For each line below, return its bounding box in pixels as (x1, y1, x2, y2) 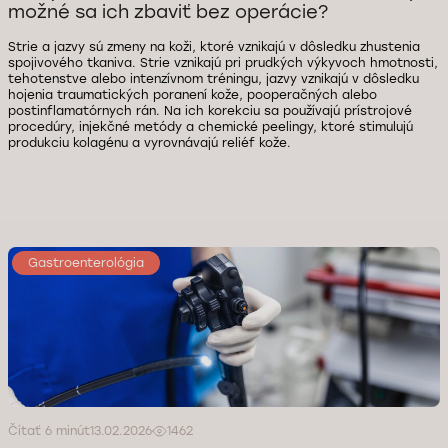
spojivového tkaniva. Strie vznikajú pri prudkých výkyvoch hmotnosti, (8, 56, 438, 70)
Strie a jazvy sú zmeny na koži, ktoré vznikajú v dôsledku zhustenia (8, 40, 420, 54)
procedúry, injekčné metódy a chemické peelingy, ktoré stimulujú (8, 120, 413, 134)
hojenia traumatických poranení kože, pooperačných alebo (8, 88, 377, 102)
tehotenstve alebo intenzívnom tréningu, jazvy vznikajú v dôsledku (8, 72, 419, 86)
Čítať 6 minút (8, 424, 90, 438)
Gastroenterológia (28, 256, 144, 270)
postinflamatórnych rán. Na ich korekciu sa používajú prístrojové (8, 104, 412, 118)
